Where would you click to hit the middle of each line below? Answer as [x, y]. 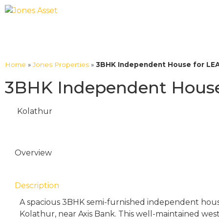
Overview [33, 153]
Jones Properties [61, 65]
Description [37, 186]
